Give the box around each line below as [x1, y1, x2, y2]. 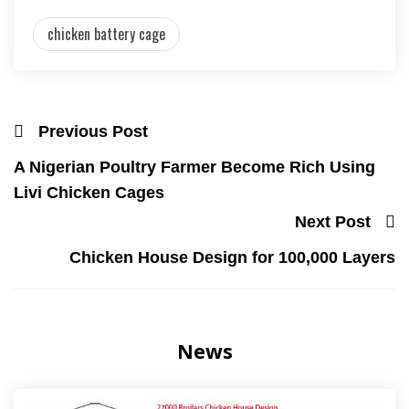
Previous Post [38, 122, 148, 142]
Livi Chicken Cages [14, 184, 164, 203]
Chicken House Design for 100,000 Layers [69, 247, 395, 267]
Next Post [295, 212, 371, 231]
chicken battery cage [47, 23, 165, 45]
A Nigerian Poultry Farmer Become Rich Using [14, 158, 375, 177]
